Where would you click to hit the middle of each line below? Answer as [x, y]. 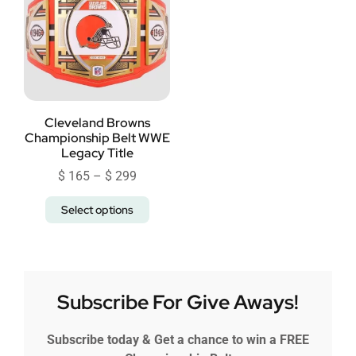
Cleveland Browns [97, 123]
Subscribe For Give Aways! [178, 302]
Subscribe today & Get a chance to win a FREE [178, 340]
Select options [97, 210]
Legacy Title [97, 153]
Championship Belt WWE [97, 138]
